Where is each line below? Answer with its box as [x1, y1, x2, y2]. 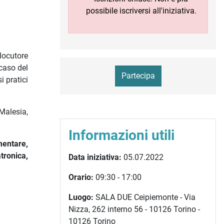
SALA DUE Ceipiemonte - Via [93, 192, 195, 202]
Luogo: [68, 192, 93, 202]
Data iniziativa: [68, 152, 121, 162]
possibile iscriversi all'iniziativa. [85, 6, 196, 16]
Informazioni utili [68, 127, 174, 144]
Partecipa [121, 71, 155, 81]
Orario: [68, 172, 93, 182]
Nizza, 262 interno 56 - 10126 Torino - [68, 204, 200, 214]
